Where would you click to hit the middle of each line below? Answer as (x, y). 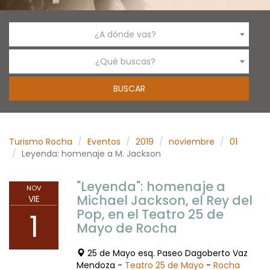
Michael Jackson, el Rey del (165, 200)
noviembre (192, 141)
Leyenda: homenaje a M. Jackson (91, 153)
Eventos (104, 141)
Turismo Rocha (41, 141)
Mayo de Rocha (127, 228)
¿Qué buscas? (125, 61)
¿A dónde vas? (125, 34)
